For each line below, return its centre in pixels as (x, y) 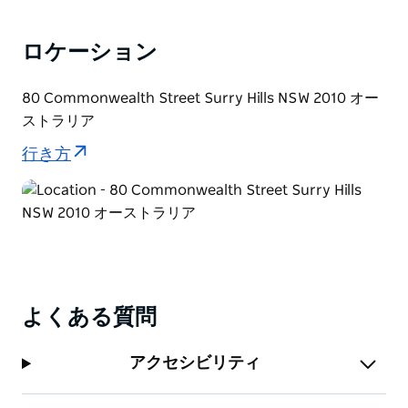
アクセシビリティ (194, 363)
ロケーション (90, 52)
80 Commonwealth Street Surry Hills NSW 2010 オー (200, 98)
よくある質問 (89, 317)
